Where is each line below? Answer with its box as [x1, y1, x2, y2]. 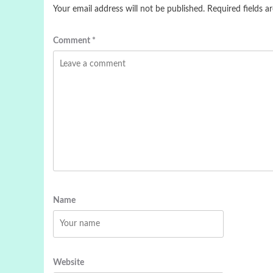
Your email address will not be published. [53, 5, 205, 14]
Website [53, 258, 84, 268]
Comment [53, 37, 92, 46]
